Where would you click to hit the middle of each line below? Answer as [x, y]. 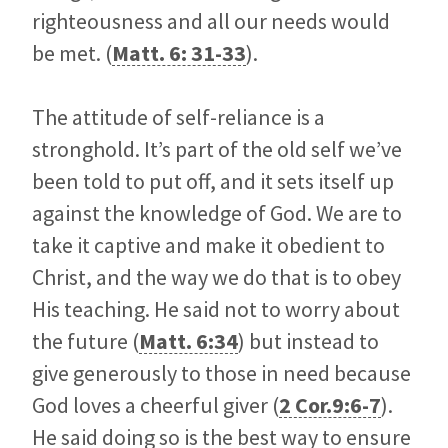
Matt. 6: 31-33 [179, 52]
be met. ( [72, 52]
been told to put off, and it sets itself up [213, 180]
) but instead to [308, 340]
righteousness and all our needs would [211, 20]
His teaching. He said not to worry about [216, 308]
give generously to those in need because [221, 372]
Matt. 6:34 [188, 340]
